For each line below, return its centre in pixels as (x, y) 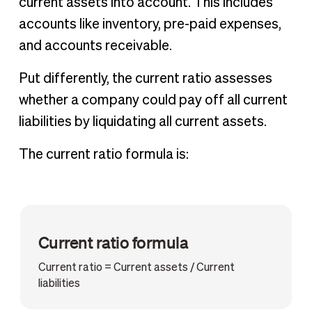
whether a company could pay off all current (153, 101)
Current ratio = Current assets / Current (136, 268)
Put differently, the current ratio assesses (145, 79)
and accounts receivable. (98, 46)
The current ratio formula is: (105, 155)
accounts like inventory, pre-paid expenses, (150, 25)
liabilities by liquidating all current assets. (144, 122)
